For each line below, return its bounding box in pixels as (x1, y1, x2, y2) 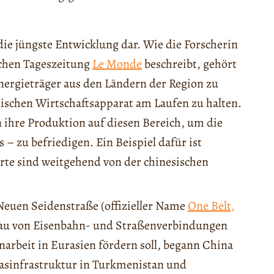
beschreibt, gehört (142, 56, 237, 73)
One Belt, (188, 198, 235, 215)
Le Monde (92, 56, 142, 73)
